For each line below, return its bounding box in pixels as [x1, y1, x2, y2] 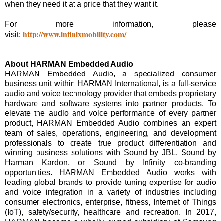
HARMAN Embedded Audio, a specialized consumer [5, 70, 216, 78]
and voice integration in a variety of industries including [5, 188, 216, 197]
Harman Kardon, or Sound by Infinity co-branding [5, 158, 216, 167]
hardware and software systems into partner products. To [5, 99, 216, 108]
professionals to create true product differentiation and [5, 139, 216, 147]
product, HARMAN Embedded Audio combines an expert [5, 119, 216, 128]
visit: [5, 30, 23, 39]
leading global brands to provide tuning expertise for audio [5, 178, 216, 187]
